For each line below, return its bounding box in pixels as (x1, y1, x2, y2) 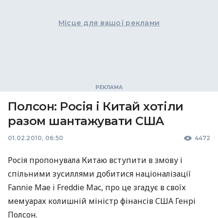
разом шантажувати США (8, 114, 164, 128)
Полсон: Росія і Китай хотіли (8, 99, 183, 113)
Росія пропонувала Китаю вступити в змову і (8, 155, 182, 165)
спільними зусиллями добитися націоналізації (8, 168, 191, 179)
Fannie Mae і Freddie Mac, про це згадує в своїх (8, 182, 186, 193)
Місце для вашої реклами (58, 18, 160, 27)
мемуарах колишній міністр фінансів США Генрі (8, 196, 196, 206)
